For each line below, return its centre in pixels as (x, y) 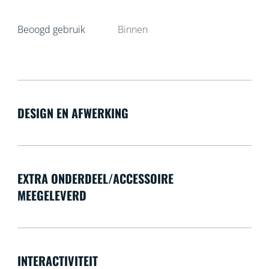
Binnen (133, 30)
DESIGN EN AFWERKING (73, 113)
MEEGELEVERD (52, 195)
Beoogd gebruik (51, 30)
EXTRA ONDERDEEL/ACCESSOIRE (95, 179)
